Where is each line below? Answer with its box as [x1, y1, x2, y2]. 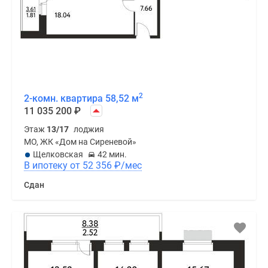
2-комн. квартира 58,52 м [24, 93, 139, 104]
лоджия [74, 124, 104, 134]
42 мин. [98, 150, 127, 159]
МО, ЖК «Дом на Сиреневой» [24, 137, 136, 147]
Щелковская [33, 150, 83, 159]
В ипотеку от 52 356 [83, 160, 114, 171]
